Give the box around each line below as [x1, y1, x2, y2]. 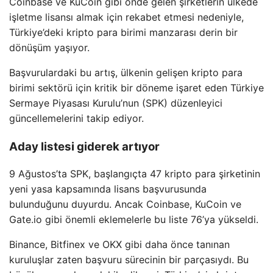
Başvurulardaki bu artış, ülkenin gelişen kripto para [9, 66, 243, 79]
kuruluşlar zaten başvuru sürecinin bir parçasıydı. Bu [9, 253, 249, 266]
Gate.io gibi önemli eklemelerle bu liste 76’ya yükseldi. [9, 213, 258, 226]
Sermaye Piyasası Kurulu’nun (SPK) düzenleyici [9, 97, 222, 109]
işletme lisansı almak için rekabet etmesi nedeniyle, [9, 11, 244, 23]
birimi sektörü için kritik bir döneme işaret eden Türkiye [9, 82, 264, 94]
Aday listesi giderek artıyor [9, 139, 160, 154]
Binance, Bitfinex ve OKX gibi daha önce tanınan [9, 238, 230, 251]
